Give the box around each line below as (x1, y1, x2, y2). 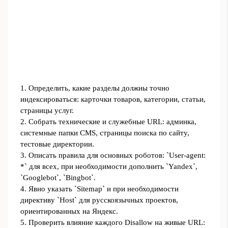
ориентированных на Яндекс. (20, 207, 118, 216)
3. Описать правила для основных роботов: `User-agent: (20, 151, 206, 160)
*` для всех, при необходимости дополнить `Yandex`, (20, 162, 197, 171)
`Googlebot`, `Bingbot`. (20, 174, 96, 182)
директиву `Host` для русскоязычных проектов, (20, 196, 178, 205)
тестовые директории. (20, 140, 94, 149)
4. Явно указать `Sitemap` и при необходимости (20, 185, 179, 193)
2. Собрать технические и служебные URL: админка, (20, 118, 196, 126)
